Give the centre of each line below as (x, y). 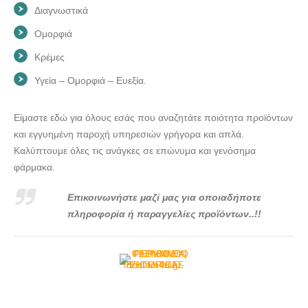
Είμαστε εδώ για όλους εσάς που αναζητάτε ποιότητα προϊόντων (153, 117)
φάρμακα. (34, 167)
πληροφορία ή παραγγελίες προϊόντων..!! (164, 213)
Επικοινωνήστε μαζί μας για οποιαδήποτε (164, 197)
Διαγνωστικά (61, 10)
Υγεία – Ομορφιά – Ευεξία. (90, 80)
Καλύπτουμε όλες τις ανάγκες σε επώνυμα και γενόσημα (135, 150)
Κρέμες (49, 57)
